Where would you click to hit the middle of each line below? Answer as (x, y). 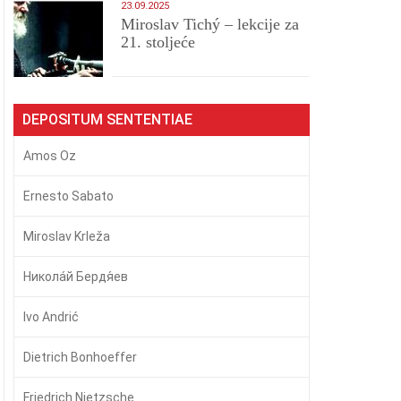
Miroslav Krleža (67, 236)
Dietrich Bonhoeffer (81, 357)
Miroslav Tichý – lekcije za (210, 24)
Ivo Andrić (51, 317)
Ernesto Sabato (69, 196)
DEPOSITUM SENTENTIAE (108, 119)
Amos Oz (50, 156)
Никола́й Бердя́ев (76, 277)
